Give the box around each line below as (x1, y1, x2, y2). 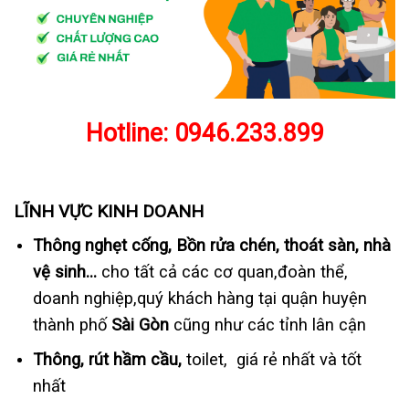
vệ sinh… (32, 261, 97, 281)
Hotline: (85, 119, 174, 149)
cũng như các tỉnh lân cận (168, 314, 366, 334)
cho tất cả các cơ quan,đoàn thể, (96, 261, 348, 281)
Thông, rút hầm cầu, (32, 350, 182, 370)
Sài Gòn (110, 314, 169, 334)
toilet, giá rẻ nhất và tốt (181, 350, 362, 370)
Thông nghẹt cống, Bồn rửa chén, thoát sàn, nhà (32, 235, 391, 255)
